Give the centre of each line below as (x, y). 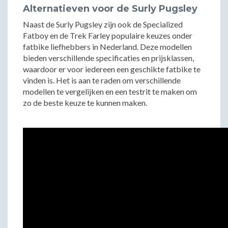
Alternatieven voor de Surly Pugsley (110, 9)
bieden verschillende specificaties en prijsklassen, (108, 58)
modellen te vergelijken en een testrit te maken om (110, 91)
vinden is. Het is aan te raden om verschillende (102, 80)
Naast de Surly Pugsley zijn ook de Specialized (103, 24)
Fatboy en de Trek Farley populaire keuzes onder (108, 35)
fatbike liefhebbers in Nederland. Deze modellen (107, 47)
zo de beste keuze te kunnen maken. (85, 103)
